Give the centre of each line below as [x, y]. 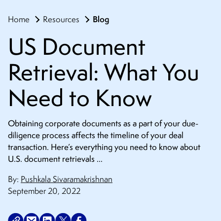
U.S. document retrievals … [55, 159]
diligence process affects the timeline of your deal [96, 135]
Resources [61, 19]
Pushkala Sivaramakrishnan [67, 179]
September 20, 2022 [44, 191]
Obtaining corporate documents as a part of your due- [103, 123]
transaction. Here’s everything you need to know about [104, 147]
